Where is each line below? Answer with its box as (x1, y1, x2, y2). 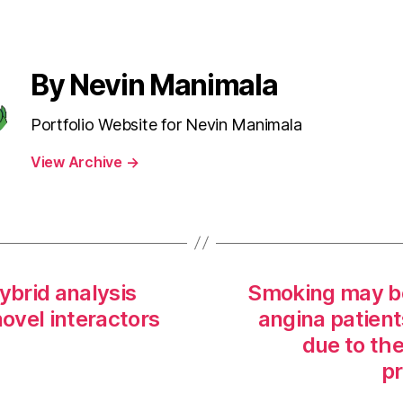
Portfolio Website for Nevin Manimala (31, 114, 302, 134)
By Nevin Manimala (31, 67, 278, 103)
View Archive (31, 152, 126, 171)
